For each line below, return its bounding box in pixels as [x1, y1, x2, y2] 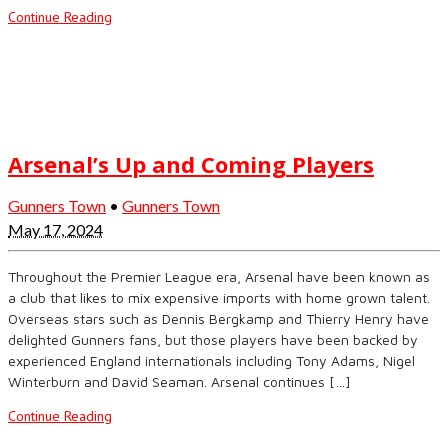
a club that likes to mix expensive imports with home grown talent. [8, 288, 430, 306]
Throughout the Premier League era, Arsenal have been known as [8, 267, 430, 285]
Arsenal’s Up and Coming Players [8, 148, 374, 179]
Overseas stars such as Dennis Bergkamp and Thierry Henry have [8, 309, 429, 327]
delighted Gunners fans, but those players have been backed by [8, 330, 418, 348]
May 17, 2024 [8, 219, 103, 239]
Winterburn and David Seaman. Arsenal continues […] [8, 372, 351, 390]
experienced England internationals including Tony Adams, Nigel [8, 351, 415, 369]
